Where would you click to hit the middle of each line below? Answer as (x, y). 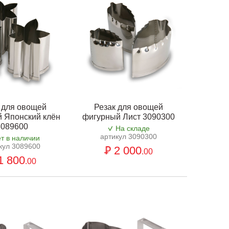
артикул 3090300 (129, 137)
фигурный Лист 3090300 (129, 117)
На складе (132, 129)
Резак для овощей (129, 107)
